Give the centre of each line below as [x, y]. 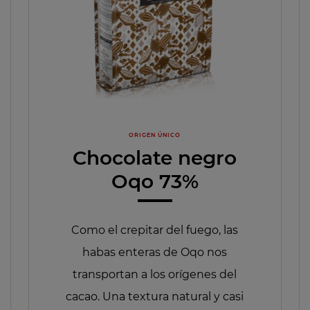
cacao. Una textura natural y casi [155, 296]
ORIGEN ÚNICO [155, 135]
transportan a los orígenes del [155, 274]
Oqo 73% [155, 182]
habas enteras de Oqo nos [155, 252]
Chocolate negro [155, 158]
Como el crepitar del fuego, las [155, 230]
